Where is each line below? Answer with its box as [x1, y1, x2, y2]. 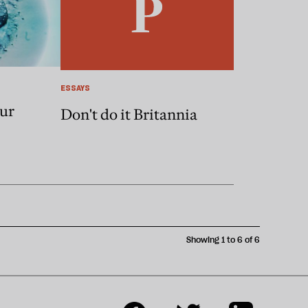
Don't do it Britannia [60, 105, 197, 124]
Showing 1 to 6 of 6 [186, 234, 260, 245]
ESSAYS [60, 82, 90, 93]
